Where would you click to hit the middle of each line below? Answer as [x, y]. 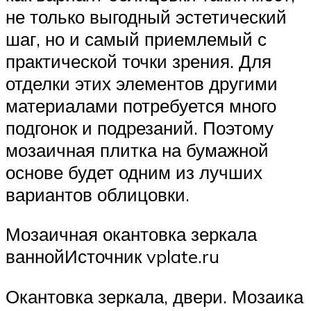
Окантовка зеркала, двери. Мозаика [154, 296]
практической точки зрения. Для [138, 61]
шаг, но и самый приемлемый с [136, 39]
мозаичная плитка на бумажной [137, 150]
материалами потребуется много [141, 105]
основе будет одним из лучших [134, 172]
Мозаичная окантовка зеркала [131, 234]
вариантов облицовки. [98, 194]
